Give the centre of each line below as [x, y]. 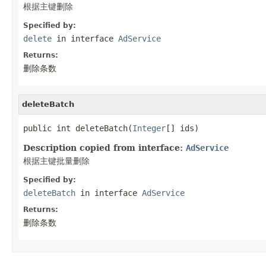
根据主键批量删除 [56, 161]
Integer [149, 128]
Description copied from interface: [104, 148]
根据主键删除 [48, 6]
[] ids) [182, 128]
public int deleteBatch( [78, 128]
